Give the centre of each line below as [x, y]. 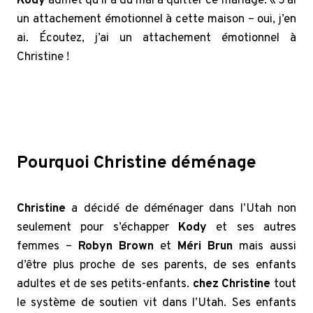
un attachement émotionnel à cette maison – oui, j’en [156, 20]
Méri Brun [205, 247]
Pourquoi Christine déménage [137, 164]
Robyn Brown [116, 247]
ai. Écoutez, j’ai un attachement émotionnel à [156, 39]
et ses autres [252, 228]
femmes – [48, 247]
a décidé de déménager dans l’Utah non [181, 209]
